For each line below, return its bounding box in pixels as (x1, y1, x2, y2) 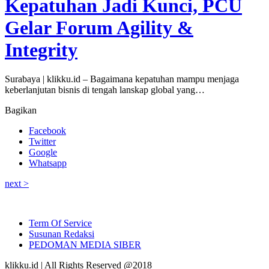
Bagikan (5, 105, 37, 116)
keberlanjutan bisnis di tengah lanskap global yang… (5, 85, 205, 95)
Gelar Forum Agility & (5, 17, 193, 39)
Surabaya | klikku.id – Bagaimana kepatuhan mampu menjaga (5, 74, 239, 85)
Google (29, 147, 57, 158)
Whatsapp (29, 158, 67, 169)
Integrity (5, 39, 77, 61)
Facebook (29, 125, 66, 136)
